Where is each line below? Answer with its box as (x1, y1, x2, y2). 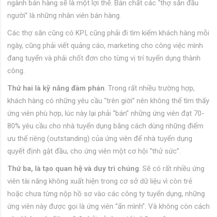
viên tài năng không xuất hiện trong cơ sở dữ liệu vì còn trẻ (7, 177, 192, 186)
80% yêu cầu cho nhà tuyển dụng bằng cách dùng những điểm (7, 122, 203, 131)
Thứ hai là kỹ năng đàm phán (7, 84, 105, 93)
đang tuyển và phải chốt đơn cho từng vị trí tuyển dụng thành (7, 54, 201, 63)
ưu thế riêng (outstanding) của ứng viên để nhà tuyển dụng (7, 134, 192, 143)
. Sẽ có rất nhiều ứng (139, 164, 204, 173)
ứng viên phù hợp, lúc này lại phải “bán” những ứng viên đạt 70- (7, 109, 204, 118)
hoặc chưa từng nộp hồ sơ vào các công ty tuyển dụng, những (7, 189, 205, 199)
